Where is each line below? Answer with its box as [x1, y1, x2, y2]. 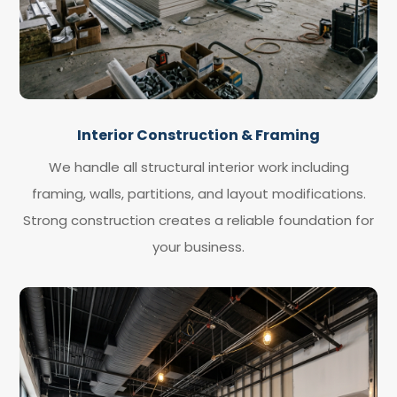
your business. [152, 237, 245, 257]
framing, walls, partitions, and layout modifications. [31, 184, 366, 204]
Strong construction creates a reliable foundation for [23, 211, 374, 230]
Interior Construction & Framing [77, 125, 320, 146]
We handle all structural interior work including [48, 158, 349, 177]
